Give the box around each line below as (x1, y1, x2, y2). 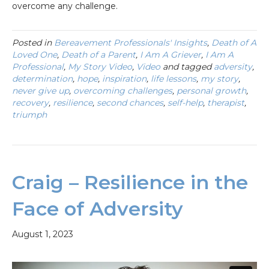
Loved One (12, 49, 57, 60)
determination (12, 73, 73, 84)
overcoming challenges (73, 85, 172, 96)
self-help (168, 97, 203, 108)
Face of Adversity (12, 196, 183, 220)
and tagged (160, 61, 214, 72)
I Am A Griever (140, 49, 201, 60)
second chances (97, 97, 163, 108)
